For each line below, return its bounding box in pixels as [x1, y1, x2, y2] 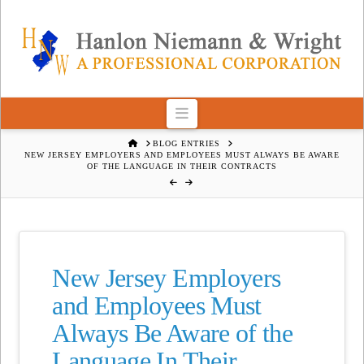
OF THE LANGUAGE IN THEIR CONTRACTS [86, 161, 277, 171]
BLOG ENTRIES [153, 138, 221, 148]
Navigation [187, 104, 253, 121]
